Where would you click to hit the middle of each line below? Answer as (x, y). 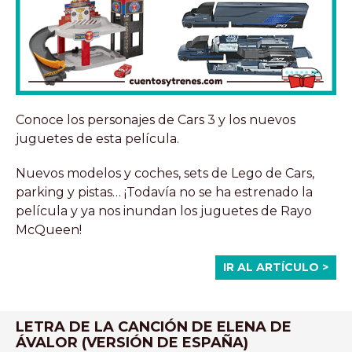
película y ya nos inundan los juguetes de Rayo (164, 211)
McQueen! (49, 229)
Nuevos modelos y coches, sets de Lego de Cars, (165, 173)
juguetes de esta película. (97, 138)
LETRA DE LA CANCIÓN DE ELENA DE (154, 326)
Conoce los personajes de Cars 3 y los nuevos (156, 119)
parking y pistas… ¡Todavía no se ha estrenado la (164, 192)
